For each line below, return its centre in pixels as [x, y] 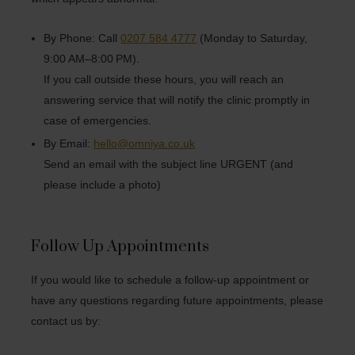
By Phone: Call [82, 38]
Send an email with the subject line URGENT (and [169, 164]
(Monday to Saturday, [252, 38]
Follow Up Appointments [120, 247]
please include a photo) [103, 184]
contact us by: [66, 321]
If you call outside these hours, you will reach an [164, 79]
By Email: [69, 143]
